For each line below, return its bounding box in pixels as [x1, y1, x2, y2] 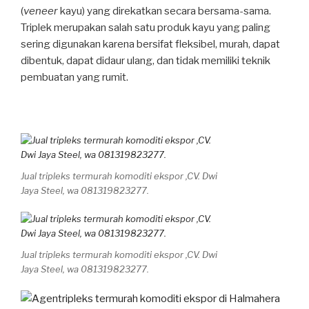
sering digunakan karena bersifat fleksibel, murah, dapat [21, 37, 280, 50]
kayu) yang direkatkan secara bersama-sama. [58, 4, 271, 17]
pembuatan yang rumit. [21, 70, 128, 83]
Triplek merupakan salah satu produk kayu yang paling [21, 21, 270, 34]
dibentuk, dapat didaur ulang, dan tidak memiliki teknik [21, 54, 270, 67]
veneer [23, 4, 58, 17]
